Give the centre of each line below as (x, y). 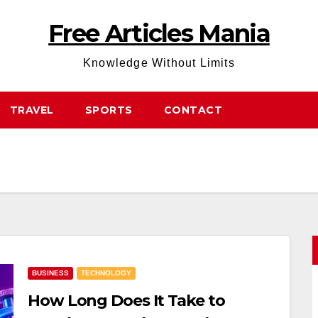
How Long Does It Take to (126, 301)
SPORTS (109, 110)
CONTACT (193, 110)
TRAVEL (32, 110)
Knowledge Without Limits (159, 63)
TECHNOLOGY (106, 273)
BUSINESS (50, 273)
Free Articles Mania (159, 33)
